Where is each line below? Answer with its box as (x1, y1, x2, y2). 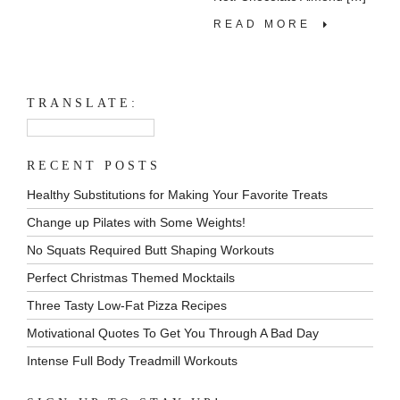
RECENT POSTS (27, 158, 161, 172)
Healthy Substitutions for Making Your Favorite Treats (27, 187, 328, 202)
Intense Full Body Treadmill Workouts (27, 353, 237, 368)
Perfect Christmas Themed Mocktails (27, 270, 235, 285)
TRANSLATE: (27, 96, 138, 110)
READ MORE (213, 17, 323, 30)
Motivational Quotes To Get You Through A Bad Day (27, 325, 319, 340)
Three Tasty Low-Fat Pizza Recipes (27, 297, 227, 312)
